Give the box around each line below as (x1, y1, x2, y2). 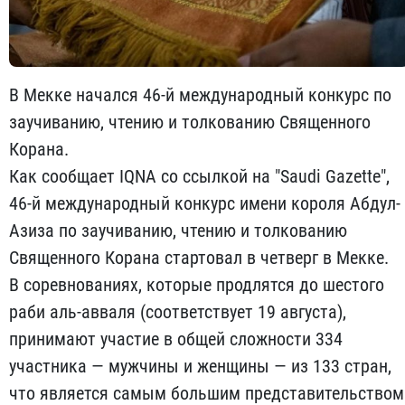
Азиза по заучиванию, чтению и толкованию (9, 220, 347, 242)
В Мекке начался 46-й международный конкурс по (9, 84, 391, 107)
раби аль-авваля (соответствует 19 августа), (9, 301, 346, 324)
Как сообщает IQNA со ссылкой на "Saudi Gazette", (9, 165, 390, 188)
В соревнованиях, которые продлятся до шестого (9, 274, 384, 297)
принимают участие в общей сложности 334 (9, 328, 343, 351)
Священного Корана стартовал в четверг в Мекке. (9, 247, 389, 269)
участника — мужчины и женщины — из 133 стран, (9, 355, 391, 378)
